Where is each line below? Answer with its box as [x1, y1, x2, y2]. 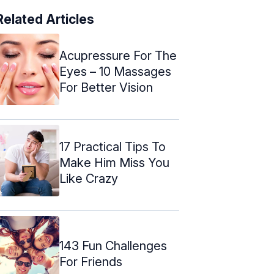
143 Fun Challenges [59, 238, 167, 253]
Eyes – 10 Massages [59, 64, 171, 79]
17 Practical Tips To [59, 139, 166, 154]
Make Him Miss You [59, 155, 169, 170]
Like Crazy [59, 171, 118, 186]
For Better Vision [59, 80, 153, 95]
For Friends [59, 254, 122, 269]
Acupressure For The [59, 48, 177, 63]
